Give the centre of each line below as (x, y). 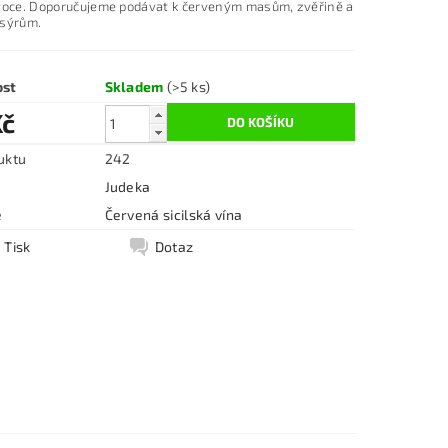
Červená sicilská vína (173, 214)
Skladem (136, 86)
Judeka (127, 186)
